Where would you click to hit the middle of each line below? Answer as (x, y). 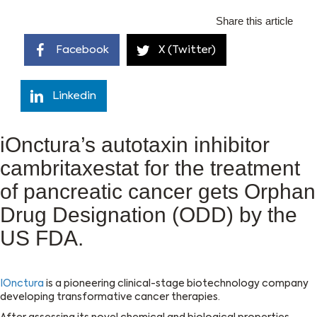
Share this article (254, 21)
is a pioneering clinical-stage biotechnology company (176, 284)
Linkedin (74, 96)
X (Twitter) (187, 50)
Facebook (82, 50)
